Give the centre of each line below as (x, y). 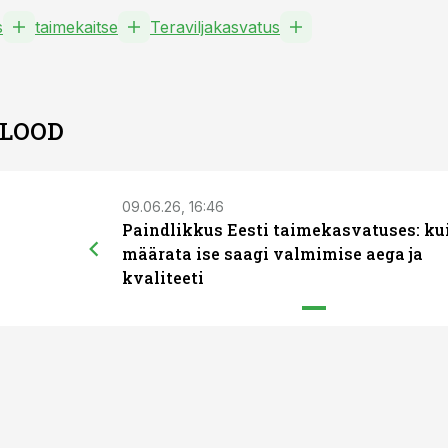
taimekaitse (76, 27)
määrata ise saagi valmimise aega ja (272, 253)
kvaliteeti (163, 277)
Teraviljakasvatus (215, 27)
